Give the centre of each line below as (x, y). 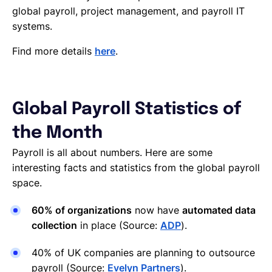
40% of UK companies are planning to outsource (143, 253)
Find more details (53, 51)
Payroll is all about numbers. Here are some (112, 152)
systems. (32, 26)
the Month (57, 133)
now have (157, 210)
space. (27, 183)
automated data (219, 210)
